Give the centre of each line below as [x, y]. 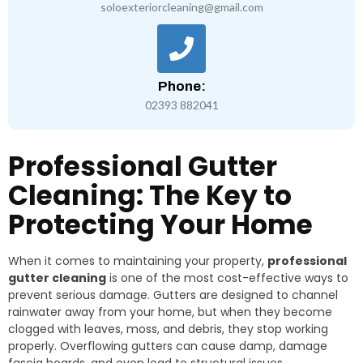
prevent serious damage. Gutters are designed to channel [173, 295]
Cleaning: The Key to [150, 196]
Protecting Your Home [160, 225]
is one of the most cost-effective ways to [227, 278]
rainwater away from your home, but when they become [170, 312]
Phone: [181, 86]
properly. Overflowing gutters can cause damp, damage [168, 346]
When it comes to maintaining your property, [138, 261]
